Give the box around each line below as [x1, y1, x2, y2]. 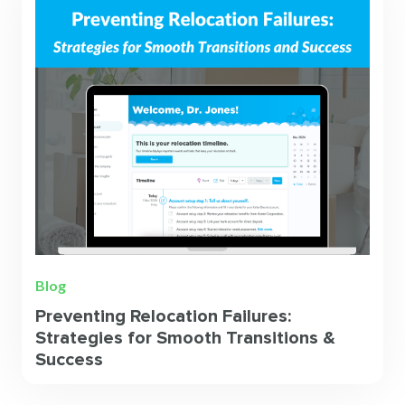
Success [35, 349, 103, 372]
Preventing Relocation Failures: [35, 306, 291, 328]
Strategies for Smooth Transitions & [35, 327, 335, 350]
